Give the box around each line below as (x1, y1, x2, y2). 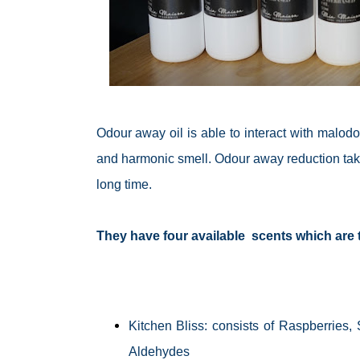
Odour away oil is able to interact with (96, 125, 317, 140)
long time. (96, 177, 155, 191)
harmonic (121, 151, 174, 166)
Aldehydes (128, 344, 190, 358)
